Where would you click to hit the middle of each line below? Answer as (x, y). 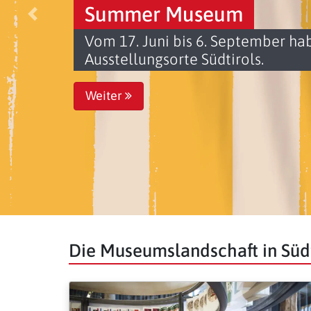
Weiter (106, 96)
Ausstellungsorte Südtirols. (175, 59)
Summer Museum (164, 14)
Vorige (48, 21)
